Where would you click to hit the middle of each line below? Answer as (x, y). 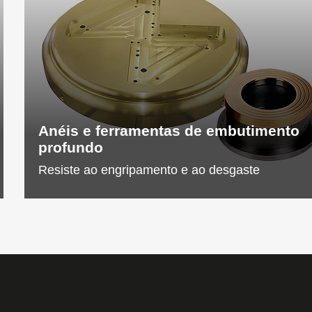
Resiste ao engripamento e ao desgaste (149, 170)
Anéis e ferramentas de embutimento (169, 131)
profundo (71, 147)
